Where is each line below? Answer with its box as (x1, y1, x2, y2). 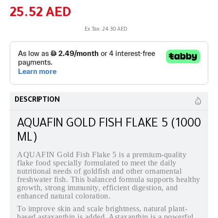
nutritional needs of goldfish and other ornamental (17, 166, 182, 175)
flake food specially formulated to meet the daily (17, 158, 177, 167)
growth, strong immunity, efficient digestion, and (17, 183, 178, 192)
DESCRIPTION (15, 96, 60, 105)
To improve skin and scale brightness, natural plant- (17, 204, 187, 213)
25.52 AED (10, 6, 72, 21)
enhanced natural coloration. (17, 191, 110, 200)
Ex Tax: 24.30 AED (84, 26, 128, 33)
